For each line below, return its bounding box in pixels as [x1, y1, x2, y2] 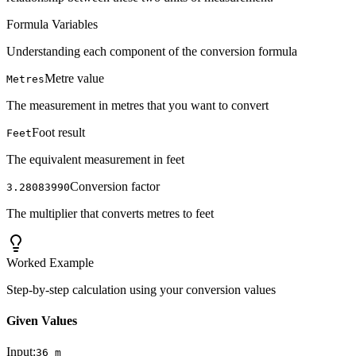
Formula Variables [6, 17, 98, 31]
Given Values [6, 314, 77, 328]
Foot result [32, 125, 85, 139]
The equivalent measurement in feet [6, 152, 184, 166]
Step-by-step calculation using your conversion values [6, 282, 276, 296]
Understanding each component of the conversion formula [6, 44, 297, 58]
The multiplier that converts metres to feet [6, 206, 214, 220]
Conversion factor [70, 179, 160, 193]
